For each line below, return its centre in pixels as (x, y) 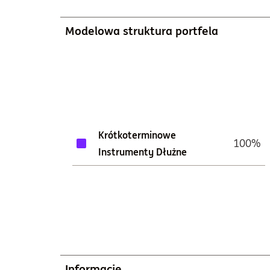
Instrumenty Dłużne (143, 152)
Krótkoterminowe (137, 135)
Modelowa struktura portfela (142, 31)
